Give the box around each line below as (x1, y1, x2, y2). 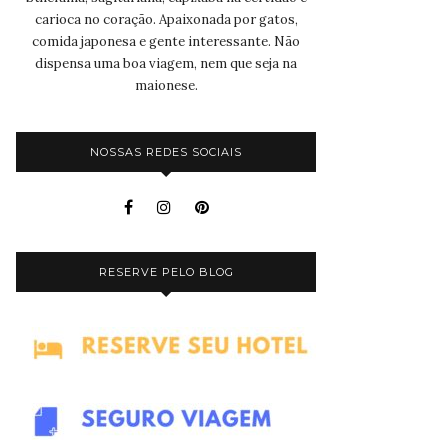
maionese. (134, 76, 198, 94)
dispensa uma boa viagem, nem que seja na (35, 54, 297, 72)
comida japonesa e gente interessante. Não (32, 32, 300, 50)
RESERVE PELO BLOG (98, 264, 234, 279)
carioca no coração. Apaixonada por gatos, (34, 10, 298, 28)
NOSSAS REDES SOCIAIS (90, 144, 242, 159)
